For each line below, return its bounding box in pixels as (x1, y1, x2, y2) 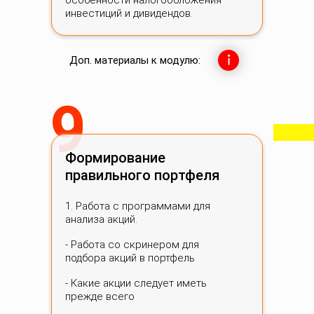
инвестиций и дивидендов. (65, 7, 193, 20)
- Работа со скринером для (65, 238, 199, 251)
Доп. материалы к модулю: (69, 54, 200, 67)
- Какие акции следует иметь (65, 277, 207, 289)
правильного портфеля (65, 167, 219, 184)
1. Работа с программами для (65, 200, 210, 212)
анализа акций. (65, 213, 137, 226)
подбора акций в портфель (65, 252, 195, 264)
